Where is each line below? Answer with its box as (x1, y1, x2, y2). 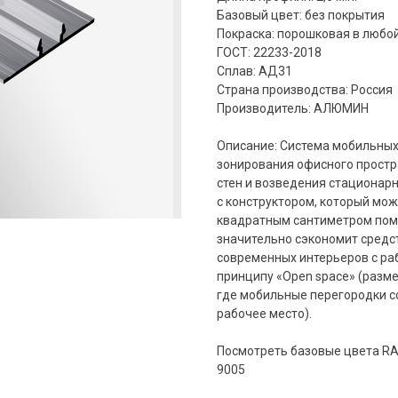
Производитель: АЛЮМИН (217, 100, 369, 115)
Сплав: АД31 (217, 63, 292, 78)
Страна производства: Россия (217, 82, 393, 97)
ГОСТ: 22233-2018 (217, 44, 322, 60)
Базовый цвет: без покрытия (217, 7, 385, 22)
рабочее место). (217, 306, 312, 321)
